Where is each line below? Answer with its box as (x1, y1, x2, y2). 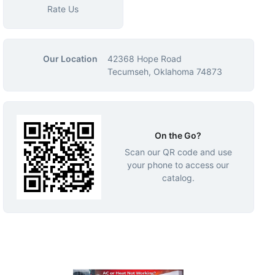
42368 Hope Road (107, 53, 182, 64)
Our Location (42, 53, 98, 64)
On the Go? (155, 130, 202, 141)
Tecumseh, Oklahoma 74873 (107, 66, 222, 77)
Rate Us (47, 4, 79, 14)
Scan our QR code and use (124, 146, 232, 157)
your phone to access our (127, 159, 230, 170)
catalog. (161, 172, 195, 183)
